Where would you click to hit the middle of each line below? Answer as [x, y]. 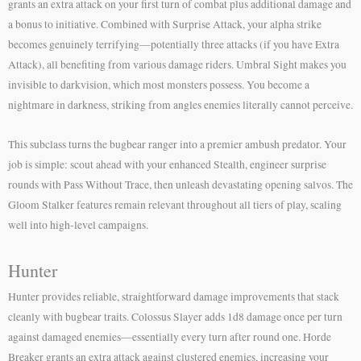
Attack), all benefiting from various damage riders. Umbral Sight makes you [177, 64]
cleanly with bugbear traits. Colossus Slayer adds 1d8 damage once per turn [175, 316]
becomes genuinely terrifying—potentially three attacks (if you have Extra [174, 44]
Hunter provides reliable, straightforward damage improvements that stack [174, 296]
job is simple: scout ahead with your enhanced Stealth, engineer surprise [167, 164]
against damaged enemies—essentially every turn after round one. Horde [170, 336]
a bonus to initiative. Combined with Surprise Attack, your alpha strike [165, 24]
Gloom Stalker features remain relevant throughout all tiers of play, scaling [175, 204]
